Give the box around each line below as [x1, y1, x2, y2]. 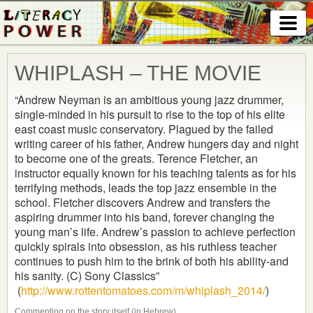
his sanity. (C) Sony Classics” [15, 268, 159, 284]
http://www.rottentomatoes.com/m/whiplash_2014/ [21, 282, 265, 299]
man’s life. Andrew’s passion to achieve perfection [48, 224, 296, 240]
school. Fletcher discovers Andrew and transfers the [15, 194, 270, 211]
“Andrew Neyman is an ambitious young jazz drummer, [15, 92, 284, 108]
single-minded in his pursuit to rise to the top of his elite [15, 106, 285, 123]
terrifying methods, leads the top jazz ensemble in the [15, 180, 277, 196]
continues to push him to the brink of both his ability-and [15, 253, 289, 270]
